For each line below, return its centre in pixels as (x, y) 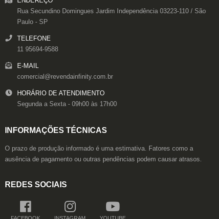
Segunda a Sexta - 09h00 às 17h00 (67, 104)
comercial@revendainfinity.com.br (65, 77)
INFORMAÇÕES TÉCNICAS (56, 130)
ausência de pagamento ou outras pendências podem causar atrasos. (103, 159)
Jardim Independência (127, 11)
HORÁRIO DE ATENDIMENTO (61, 93)
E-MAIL (28, 66)
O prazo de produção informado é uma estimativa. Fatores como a (99, 148)
